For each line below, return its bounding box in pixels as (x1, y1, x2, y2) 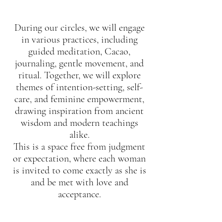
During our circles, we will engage (14, 22, 145, 34)
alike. (69, 129, 90, 141)
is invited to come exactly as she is (12, 165, 146, 176)
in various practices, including (21, 34, 138, 46)
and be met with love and (30, 176, 128, 188)
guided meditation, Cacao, (28, 46, 130, 57)
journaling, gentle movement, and (15, 57, 144, 69)
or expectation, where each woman (13, 153, 146, 165)
